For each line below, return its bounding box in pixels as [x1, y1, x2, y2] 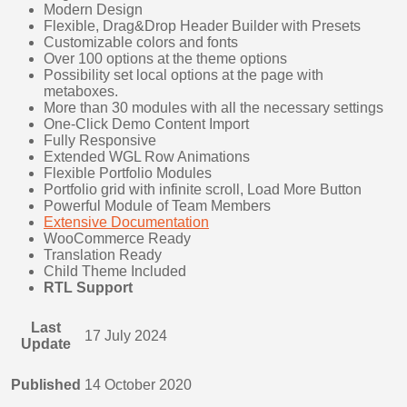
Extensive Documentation [44, 214, 209, 231]
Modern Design [44, 2, 143, 18]
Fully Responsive [44, 133, 156, 149]
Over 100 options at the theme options [44, 51, 287, 67]
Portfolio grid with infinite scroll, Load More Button [44, 182, 362, 198]
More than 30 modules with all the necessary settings [44, 100, 383, 116]
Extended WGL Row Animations [44, 149, 250, 165]
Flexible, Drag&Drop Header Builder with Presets [44, 18, 361, 35]
